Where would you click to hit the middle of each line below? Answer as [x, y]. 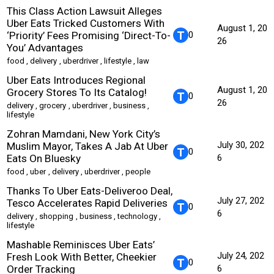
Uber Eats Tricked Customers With [86, 23]
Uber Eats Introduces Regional [76, 80]
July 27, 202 [241, 200]
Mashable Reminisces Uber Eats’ [81, 244]
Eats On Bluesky [44, 158]
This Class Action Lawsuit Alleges [84, 11]
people [138, 171]
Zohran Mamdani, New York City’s [83, 134]
